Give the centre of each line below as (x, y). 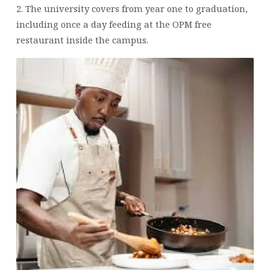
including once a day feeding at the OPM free (114, 24)
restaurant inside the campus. (82, 40)
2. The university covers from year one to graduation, (132, 9)
